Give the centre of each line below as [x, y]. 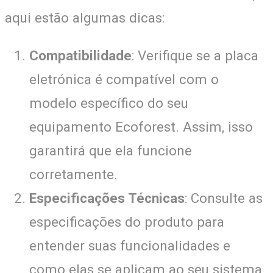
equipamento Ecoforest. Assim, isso [141, 126]
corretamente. [73, 174]
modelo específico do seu [109, 103]
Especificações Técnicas [107, 198]
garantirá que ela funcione [111, 150]
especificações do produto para [127, 222]
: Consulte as [224, 198]
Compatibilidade [80, 55]
